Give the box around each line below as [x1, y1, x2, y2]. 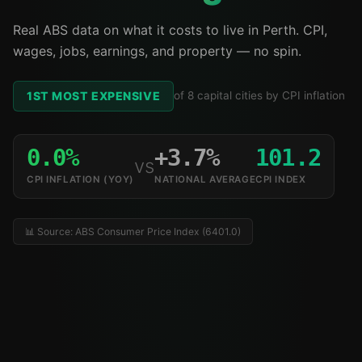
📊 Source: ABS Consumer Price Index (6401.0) [25, 225, 241, 238]
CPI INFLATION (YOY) [27, 173, 134, 185]
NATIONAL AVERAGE [154, 173, 256, 185]
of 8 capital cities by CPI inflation [174, 89, 346, 103]
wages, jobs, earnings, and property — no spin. [13, 42, 301, 59]
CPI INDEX [255, 173, 306, 185]
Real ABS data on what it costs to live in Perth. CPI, [13, 21, 327, 38]
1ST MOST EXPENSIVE [27, 88, 161, 103]
